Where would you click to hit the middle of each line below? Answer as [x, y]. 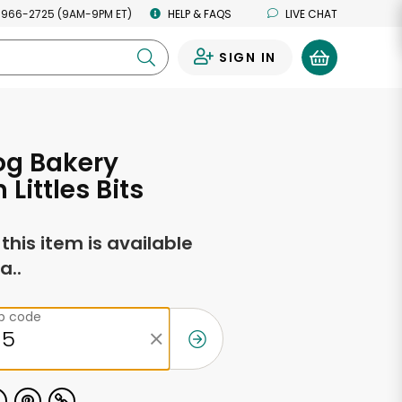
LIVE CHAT [311, 13]
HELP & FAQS [200, 13]
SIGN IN [247, 57]
